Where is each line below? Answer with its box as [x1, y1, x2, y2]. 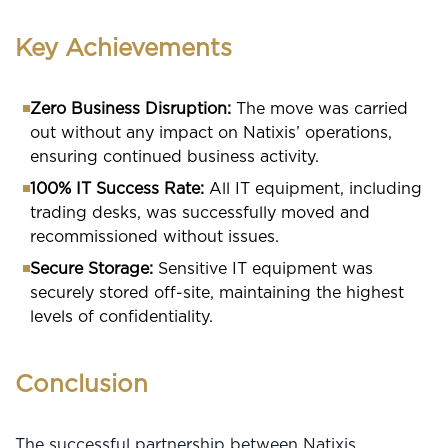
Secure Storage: [30, 260, 153, 277]
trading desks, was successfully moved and [30, 204, 370, 221]
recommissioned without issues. [30, 228, 279, 245]
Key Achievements [15, 36, 232, 61]
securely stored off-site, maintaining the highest [30, 284, 404, 301]
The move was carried [231, 100, 408, 117]
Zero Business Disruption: [30, 100, 231, 117]
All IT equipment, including [204, 180, 422, 197]
